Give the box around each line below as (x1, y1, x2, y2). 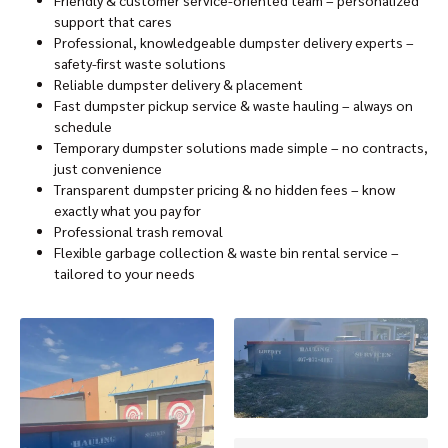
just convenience (54, 158, 162, 177)
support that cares (54, 11, 172, 30)
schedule (54, 116, 112, 135)
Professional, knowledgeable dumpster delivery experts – (54, 32, 414, 51)
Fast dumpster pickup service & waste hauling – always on (54, 95, 413, 114)
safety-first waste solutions (54, 53, 226, 72)
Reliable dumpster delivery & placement (54, 74, 303, 93)
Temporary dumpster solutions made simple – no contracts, (54, 137, 428, 156)
